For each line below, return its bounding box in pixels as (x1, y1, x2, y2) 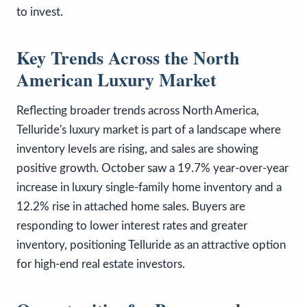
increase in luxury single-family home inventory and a (16, 181, 282, 193)
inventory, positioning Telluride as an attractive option (16, 238, 286, 251)
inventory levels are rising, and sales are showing (16, 143, 258, 155)
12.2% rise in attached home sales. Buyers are (16, 200, 245, 212)
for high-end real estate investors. (16, 258, 185, 270)
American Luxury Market (16, 66, 217, 93)
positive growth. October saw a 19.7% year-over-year (16, 162, 288, 174)
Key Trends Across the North (16, 44, 239, 71)
